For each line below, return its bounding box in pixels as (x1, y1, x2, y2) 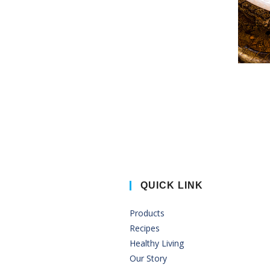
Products (130, 207, 165, 219)
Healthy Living (130, 237, 184, 249)
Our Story (130, 252, 167, 264)
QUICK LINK (140, 180, 203, 190)
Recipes (130, 222, 160, 234)
